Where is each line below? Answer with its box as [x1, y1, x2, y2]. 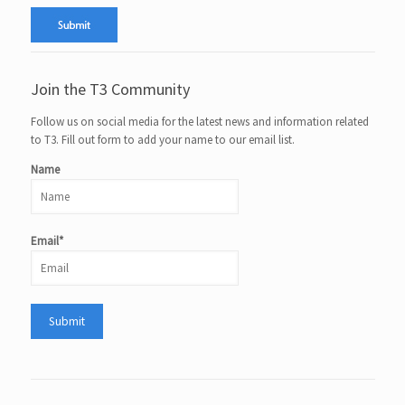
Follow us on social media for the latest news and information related [30, 113, 369, 129]
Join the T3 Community [30, 78, 190, 99]
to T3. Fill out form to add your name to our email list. [30, 131, 295, 147]
